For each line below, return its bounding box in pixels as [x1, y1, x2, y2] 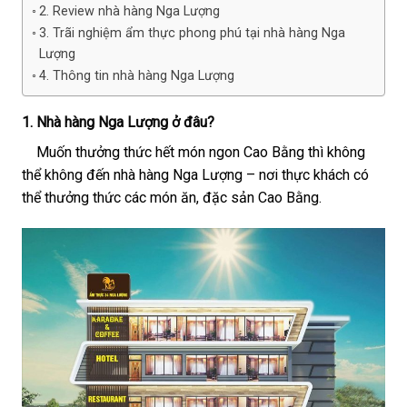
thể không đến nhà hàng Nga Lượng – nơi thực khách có [22, 166, 369, 184]
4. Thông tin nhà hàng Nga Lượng [38, 68, 234, 84]
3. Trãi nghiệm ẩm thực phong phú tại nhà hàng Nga [38, 25, 345, 41]
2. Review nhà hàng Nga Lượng [38, 4, 220, 19]
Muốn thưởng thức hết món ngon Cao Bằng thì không [22, 144, 365, 161]
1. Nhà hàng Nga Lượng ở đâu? [22, 114, 214, 131]
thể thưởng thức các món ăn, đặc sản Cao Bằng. [22, 189, 322, 206]
